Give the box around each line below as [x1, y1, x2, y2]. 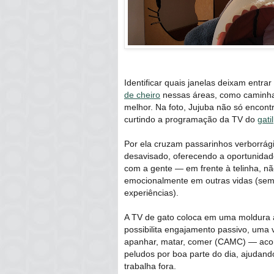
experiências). [124, 188, 179, 198]
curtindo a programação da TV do [124, 114, 257, 125]
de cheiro [124, 90, 160, 100]
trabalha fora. [124, 261, 176, 272]
